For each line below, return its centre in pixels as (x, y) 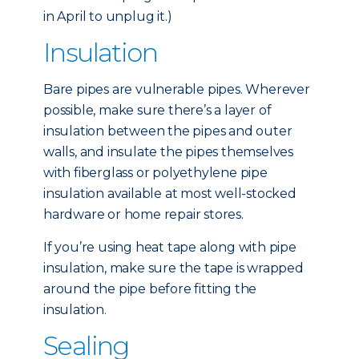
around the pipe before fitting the (150, 289)
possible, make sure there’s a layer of (157, 110)
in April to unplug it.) (108, 16)
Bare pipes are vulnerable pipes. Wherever (177, 89)
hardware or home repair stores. (143, 214)
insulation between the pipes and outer (168, 131)
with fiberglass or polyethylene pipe (155, 173)
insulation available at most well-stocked (170, 194)
